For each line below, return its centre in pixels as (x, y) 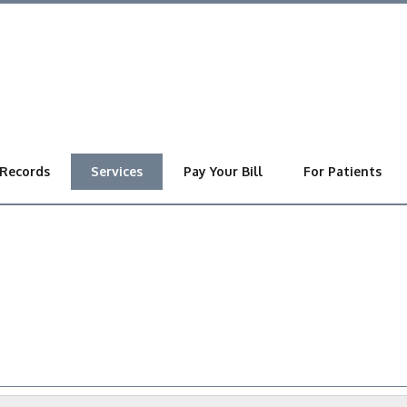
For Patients (343, 171)
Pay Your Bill (223, 171)
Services (117, 171)
